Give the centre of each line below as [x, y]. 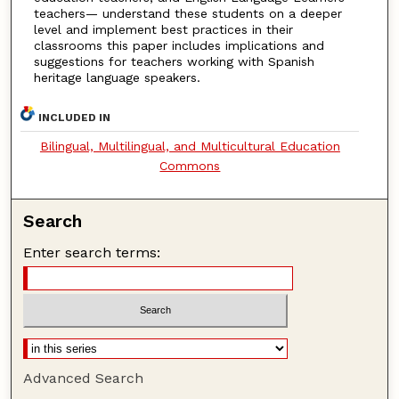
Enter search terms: [92, 252]
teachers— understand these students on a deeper [187, 13]
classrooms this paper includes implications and [179, 45]
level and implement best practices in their [163, 29]
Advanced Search [84, 379]
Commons [190, 165]
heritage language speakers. [117, 77]
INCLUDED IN [75, 117]
